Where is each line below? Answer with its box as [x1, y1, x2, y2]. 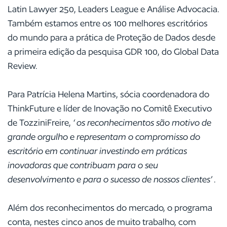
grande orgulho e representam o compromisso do [8, 131, 200, 142]
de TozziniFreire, [8, 117, 73, 128]
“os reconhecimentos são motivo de [73, 117, 211, 128]
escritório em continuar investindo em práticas [8, 145, 187, 156]
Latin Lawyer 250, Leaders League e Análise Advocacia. [8, 4, 219, 14]
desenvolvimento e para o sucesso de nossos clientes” [8, 174, 214, 184]
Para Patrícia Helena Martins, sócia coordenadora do [8, 89, 209, 99]
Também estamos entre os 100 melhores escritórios [8, 18, 208, 28]
